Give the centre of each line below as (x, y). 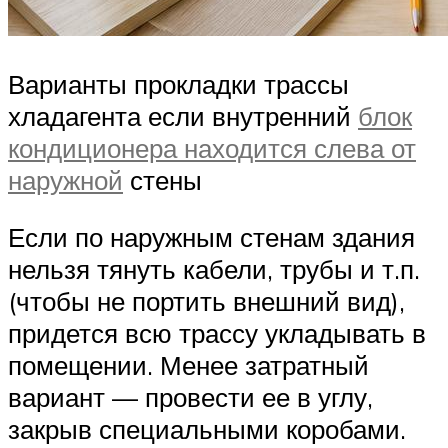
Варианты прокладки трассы (178, 83)
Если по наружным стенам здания (211, 237)
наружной (65, 179)
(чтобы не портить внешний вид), (206, 301)
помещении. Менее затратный (188, 365)
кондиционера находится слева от (212, 147)
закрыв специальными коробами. (207, 429)
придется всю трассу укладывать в (217, 333)
